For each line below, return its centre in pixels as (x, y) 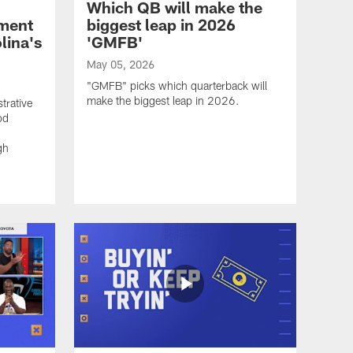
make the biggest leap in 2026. (163, 100)
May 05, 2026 (121, 64)
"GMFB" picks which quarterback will (177, 85)
